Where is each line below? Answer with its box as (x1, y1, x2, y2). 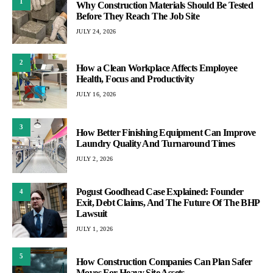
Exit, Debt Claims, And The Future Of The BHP (76, 197, 260, 208)
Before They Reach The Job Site (76, 10, 199, 21)
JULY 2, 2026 (76, 155, 113, 163)
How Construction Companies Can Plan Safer (76, 257, 252, 268)
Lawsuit (76, 208, 107, 219)
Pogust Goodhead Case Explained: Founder (76, 186, 244, 197)
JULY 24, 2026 (76, 27, 116, 35)
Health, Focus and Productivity (76, 74, 194, 85)
